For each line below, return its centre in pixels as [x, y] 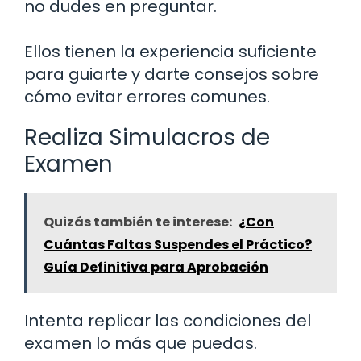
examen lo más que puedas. [141, 343]
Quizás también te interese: [138, 222]
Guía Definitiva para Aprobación [156, 267]
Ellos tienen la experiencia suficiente [170, 51]
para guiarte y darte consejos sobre [172, 74]
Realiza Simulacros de [147, 137]
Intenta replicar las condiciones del [168, 320]
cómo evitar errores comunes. [147, 96]
